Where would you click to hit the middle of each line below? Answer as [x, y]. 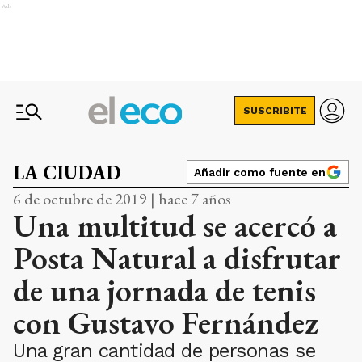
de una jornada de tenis [164, 290]
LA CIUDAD [67, 173]
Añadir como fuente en [260, 172]
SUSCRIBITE [275, 111]
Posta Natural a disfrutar [177, 258]
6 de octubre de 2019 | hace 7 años [122, 199]
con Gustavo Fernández [166, 322]
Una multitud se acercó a [175, 225]
